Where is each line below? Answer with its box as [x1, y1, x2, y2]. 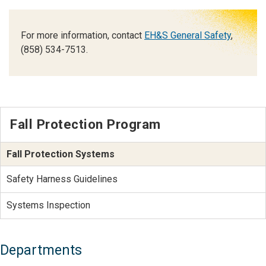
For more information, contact [21, 30, 144, 42]
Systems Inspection [6, 199, 90, 211]
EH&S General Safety [144, 30, 231, 42]
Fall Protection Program [10, 116, 161, 132]
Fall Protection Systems [6, 148, 115, 160]
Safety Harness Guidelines [6, 173, 118, 185]
